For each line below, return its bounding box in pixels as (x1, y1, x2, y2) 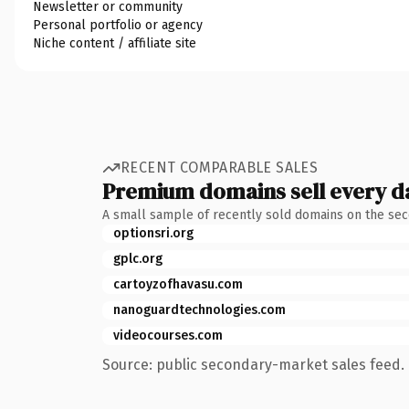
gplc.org (113, 250, 163, 267)
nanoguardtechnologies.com (113, 301, 286, 318)
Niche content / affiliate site (33, 35, 196, 51)
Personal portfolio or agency (33, 16, 203, 33)
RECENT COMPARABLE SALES (121, 159, 319, 176)
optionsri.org (113, 225, 194, 241)
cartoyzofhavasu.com (113, 276, 243, 292)
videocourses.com (113, 327, 223, 343)
